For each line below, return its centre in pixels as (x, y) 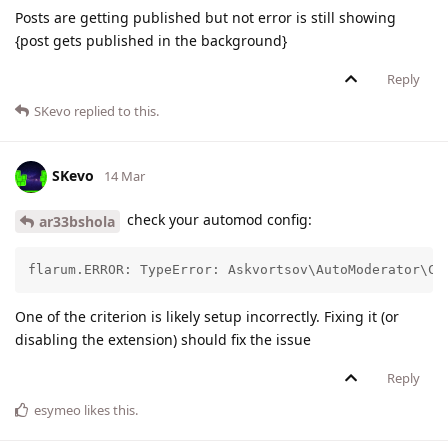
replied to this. (115, 110)
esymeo (57, 410)
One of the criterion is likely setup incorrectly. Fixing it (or (207, 317)
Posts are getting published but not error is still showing (205, 17)
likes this (108, 410)
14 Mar (124, 175)
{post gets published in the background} (151, 40)
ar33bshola (77, 221)
